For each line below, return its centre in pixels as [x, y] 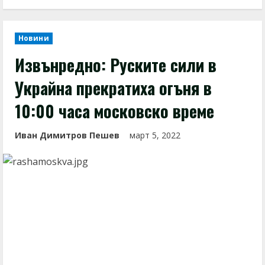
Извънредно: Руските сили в [116, 65]
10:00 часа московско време [114, 111]
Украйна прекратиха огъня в [113, 88]
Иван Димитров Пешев [67, 135]
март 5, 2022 [156, 135]
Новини [34, 38]
